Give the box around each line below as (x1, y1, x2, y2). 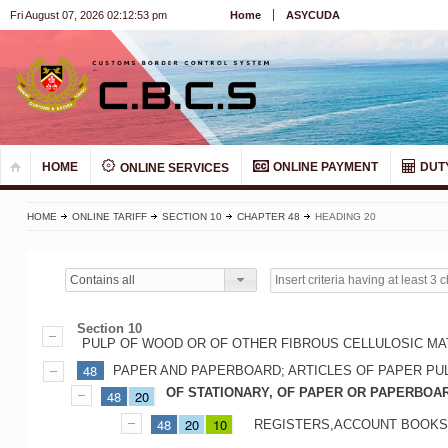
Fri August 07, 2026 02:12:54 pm (10, 9, 167, 21)
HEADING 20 (314, 211, 376, 223)
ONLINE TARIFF (71, 211, 147, 223)
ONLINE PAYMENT (270, 160, 378, 175)
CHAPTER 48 (236, 211, 300, 223)
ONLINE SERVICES (117, 161, 229, 176)
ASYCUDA (286, 9, 340, 21)
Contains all (70, 272, 136, 287)
